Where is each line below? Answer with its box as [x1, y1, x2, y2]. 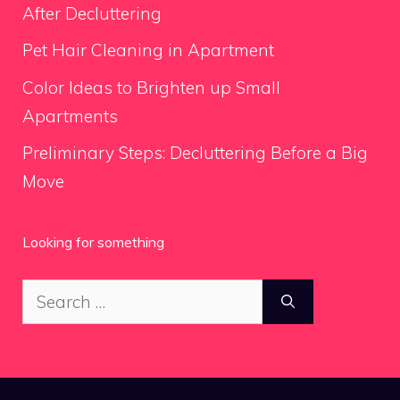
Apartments [22, 104, 118, 127]
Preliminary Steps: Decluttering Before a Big [22, 142, 368, 164]
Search [21, 282, 76, 304]
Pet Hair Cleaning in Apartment [22, 39, 274, 62]
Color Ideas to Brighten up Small [22, 76, 280, 98]
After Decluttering [22, 2, 162, 24]
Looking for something [22, 233, 164, 252]
